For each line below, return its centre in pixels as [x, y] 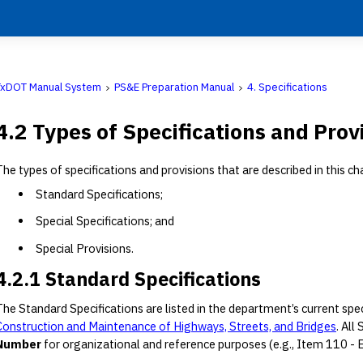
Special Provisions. [85, 249]
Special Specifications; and [105, 221]
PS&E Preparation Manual [174, 87]
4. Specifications [287, 87]
